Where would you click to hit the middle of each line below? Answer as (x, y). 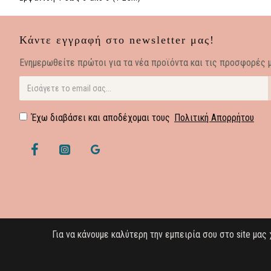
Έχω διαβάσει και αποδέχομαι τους (102, 118)
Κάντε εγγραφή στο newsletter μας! (117, 40)
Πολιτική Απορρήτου (214, 118)
